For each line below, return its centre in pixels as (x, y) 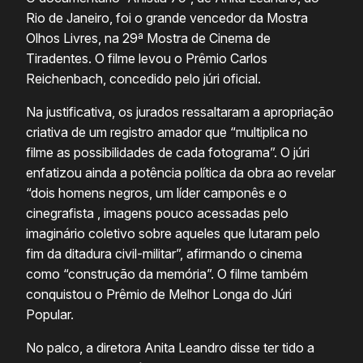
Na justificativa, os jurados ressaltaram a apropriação (180, 112)
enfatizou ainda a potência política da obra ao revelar (181, 173)
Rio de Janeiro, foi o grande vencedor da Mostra (167, 18)
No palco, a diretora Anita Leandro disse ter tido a (170, 348)
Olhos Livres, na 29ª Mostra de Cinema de (148, 38)
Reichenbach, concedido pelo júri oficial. (145, 79)
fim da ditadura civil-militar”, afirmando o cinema (164, 254)
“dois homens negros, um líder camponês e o (156, 193)
